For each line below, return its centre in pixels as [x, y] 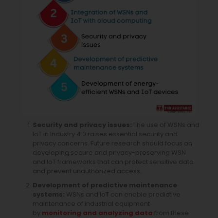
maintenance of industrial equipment [91, 203]
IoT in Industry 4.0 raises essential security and [105, 134]
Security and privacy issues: [82, 125]
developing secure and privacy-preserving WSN [109, 152]
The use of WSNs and [166, 125]
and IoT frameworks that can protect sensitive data [113, 162]
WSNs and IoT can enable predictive [123, 194]
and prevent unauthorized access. [87, 171]
